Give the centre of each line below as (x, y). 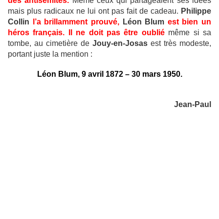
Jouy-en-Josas (120, 44)
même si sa (188, 33)
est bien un (189, 22)
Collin (19, 22)
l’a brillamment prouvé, (76, 22)
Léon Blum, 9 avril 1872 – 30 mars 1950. (109, 74)
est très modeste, (179, 44)
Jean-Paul (193, 105)
